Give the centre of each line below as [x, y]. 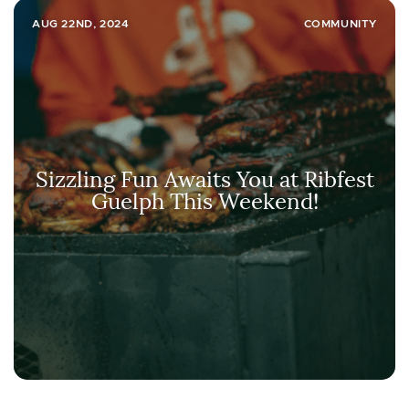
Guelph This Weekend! [204, 200]
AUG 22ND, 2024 [81, 23]
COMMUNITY [340, 23]
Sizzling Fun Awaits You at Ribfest [204, 178]
